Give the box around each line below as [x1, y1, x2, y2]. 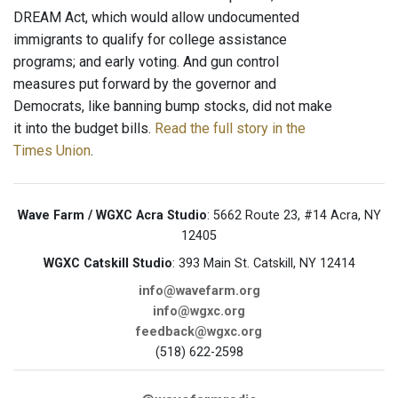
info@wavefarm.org [138, 283, 260, 299]
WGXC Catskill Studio [43, 256, 172, 272]
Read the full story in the [155, 120, 306, 138]
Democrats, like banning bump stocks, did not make [13, 98, 332, 115]
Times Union [13, 142, 91, 160]
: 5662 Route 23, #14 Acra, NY [206, 208, 381, 224]
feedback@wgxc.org [136, 324, 262, 340]
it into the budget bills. [13, 120, 155, 138]
